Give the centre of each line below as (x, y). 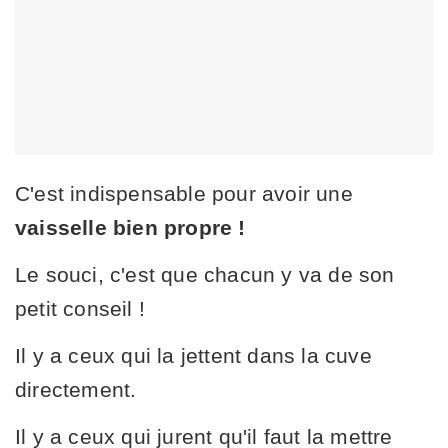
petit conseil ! (80, 308)
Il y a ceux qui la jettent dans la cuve (193, 355)
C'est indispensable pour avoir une (184, 193)
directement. (76, 389)
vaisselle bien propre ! (130, 227)
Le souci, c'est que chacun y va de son (205, 274)
